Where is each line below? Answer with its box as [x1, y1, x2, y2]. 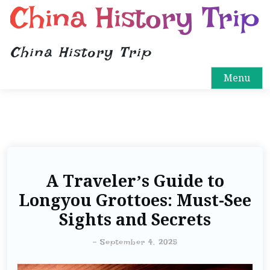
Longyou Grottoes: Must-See [19, 190, 251, 210]
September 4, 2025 [99, 237, 178, 246]
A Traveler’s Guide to [46, 171, 224, 191]
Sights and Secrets [59, 209, 211, 230]
